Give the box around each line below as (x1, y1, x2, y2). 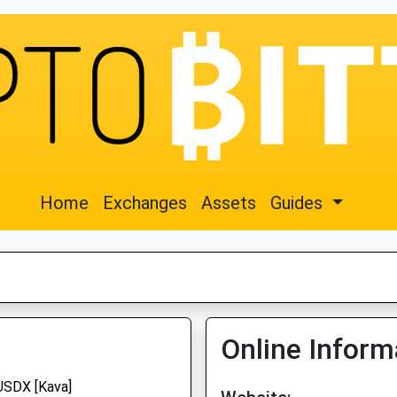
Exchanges (103, 192, 188, 214)
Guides (270, 192, 328, 214)
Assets (201, 192, 257, 214)
